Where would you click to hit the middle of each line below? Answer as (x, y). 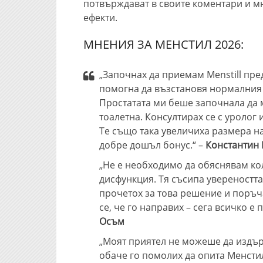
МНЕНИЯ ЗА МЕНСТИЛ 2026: (163, 44)
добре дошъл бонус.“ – (152, 145)
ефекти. (100, 18)
